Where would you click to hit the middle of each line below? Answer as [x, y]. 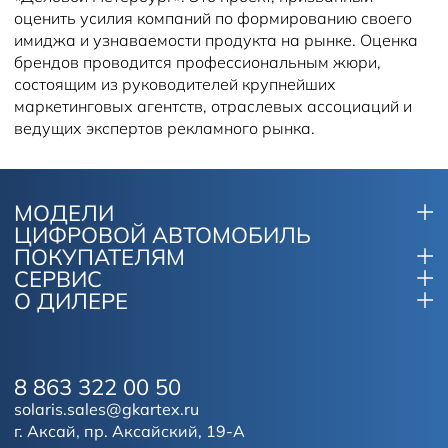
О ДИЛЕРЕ [71, 301]
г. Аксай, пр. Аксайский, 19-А [129, 431]
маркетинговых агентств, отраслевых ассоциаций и [213, 106]
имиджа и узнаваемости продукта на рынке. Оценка [216, 40]
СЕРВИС [58, 279]
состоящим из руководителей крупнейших [175, 84]
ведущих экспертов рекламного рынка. [164, 128]
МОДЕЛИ [64, 213]
